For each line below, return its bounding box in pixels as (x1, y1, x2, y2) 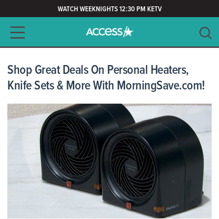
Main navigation (18, 26, 62, 34)
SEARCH (168, 29, 195, 37)
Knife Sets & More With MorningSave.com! (7, 78, 205, 94)
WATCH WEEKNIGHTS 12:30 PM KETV (57, 4, 162, 14)
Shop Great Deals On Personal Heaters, (7, 62, 189, 79)
